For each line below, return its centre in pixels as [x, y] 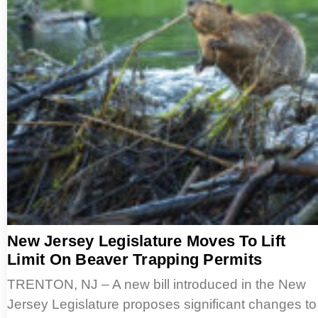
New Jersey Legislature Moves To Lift [146, 241]
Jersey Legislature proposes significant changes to [162, 305]
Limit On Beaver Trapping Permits [135, 260]
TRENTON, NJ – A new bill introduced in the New [157, 285]
